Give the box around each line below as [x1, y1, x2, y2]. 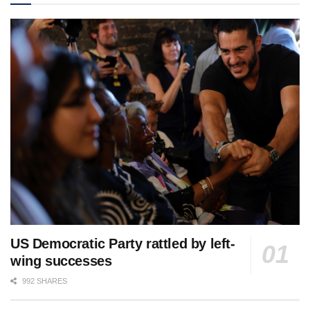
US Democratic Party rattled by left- [10, 236, 235, 252]
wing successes [10, 253, 112, 269]
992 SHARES [20, 277, 67, 286]
